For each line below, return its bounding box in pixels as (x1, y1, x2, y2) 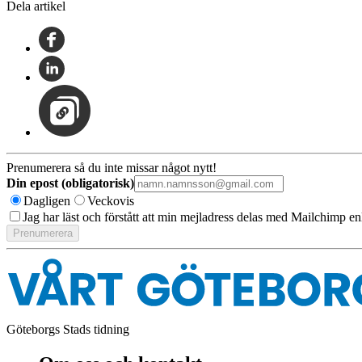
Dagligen (23, 193, 70, 208)
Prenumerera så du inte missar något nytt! (6, 160, 217, 175)
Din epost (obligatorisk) (6, 175, 134, 190)
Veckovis (87, 193, 134, 208)
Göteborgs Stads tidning (6, 322, 129, 336)
